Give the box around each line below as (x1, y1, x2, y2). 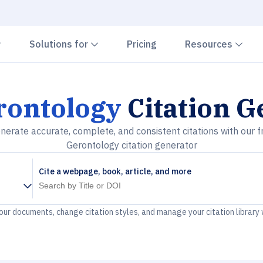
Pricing (127, 38, 157, 50)
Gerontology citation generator (66, 139, 197, 151)
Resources (185, 38, 235, 50)
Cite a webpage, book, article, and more (39, 166, 191, 177)
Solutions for (29, 38, 90, 50)
